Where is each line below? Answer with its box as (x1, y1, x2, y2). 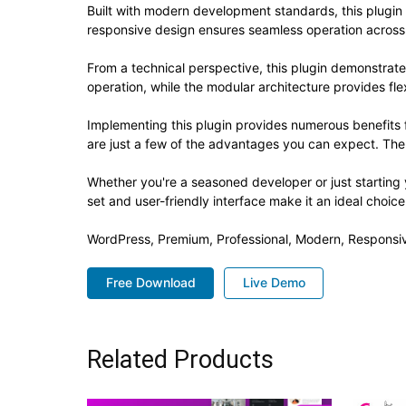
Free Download (105, 275, 196, 291)
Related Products (87, 344, 274, 374)
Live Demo (242, 275, 305, 291)
